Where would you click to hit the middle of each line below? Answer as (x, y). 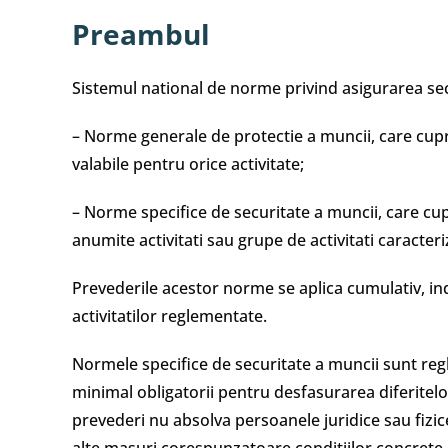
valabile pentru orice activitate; (188, 164)
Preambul (141, 34)
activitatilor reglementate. (169, 316)
